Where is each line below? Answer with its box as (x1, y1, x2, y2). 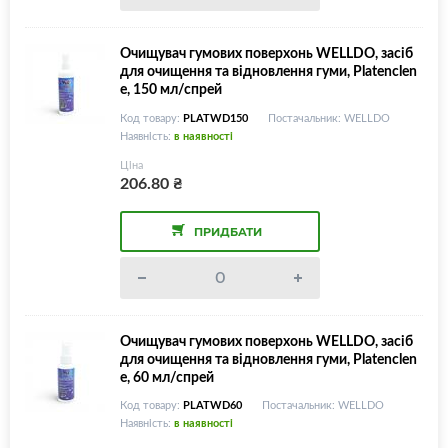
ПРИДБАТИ (194, 223, 263, 239)
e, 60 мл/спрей (120, 366, 214, 386)
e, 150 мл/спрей (120, 79, 222, 98)
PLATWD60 (183, 397, 242, 413)
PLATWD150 (183, 109, 248, 125)
